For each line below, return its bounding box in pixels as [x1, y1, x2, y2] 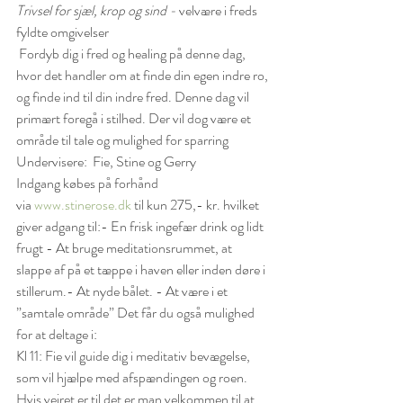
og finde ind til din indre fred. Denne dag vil [16, 86, 252, 108]
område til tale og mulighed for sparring [16, 130, 228, 151]
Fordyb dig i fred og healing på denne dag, [16, 43, 248, 65]
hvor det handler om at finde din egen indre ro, [16, 65, 271, 86]
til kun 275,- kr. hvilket [131, 194, 262, 216]
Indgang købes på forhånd [16, 173, 161, 194]
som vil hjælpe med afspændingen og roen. [16, 367, 250, 389]
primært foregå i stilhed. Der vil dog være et [16, 108, 254, 130]
